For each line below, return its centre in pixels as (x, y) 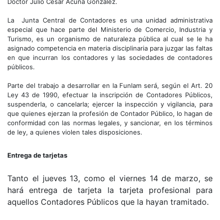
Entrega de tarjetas (37, 155)
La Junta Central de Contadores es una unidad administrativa (110, 20)
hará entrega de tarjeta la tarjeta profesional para (110, 190)
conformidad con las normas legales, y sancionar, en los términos (110, 123)
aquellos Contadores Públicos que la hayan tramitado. (108, 202)
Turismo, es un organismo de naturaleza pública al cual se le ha (110, 39)
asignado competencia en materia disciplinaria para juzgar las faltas (110, 48)
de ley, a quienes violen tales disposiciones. (75, 132)
